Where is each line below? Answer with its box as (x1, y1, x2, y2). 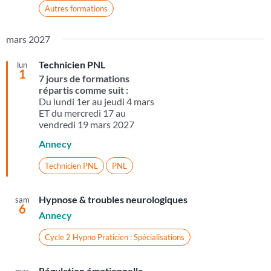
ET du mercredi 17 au (38, 107, 126, 119)
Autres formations (44, 4, 108, 14)
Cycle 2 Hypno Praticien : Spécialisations (44, 232, 184, 243)
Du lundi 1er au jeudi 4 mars (38, 96, 154, 108)
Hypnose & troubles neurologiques (38, 194, 188, 206)
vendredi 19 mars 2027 (38, 119, 134, 131)
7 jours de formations (38, 73, 129, 85)
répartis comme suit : (38, 84, 130, 96)
